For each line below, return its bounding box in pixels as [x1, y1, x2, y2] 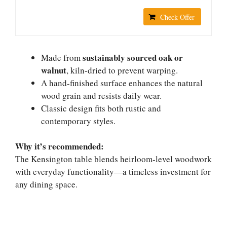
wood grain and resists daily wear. [41, 89, 162, 101]
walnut [41, 63, 66, 77]
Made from [41, 51, 83, 63]
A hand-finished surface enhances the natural [41, 77, 203, 89]
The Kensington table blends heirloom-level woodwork [15, 153, 212, 165]
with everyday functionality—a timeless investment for [15, 166, 211, 177]
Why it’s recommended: [15, 140, 104, 153]
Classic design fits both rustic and [41, 102, 161, 114]
